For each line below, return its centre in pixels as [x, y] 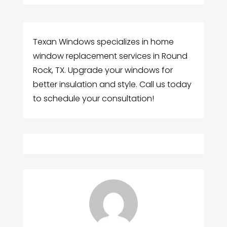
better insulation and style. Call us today [112, 84]
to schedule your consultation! [93, 98]
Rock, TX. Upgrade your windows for [103, 70]
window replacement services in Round [110, 56]
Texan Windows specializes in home [103, 42]
